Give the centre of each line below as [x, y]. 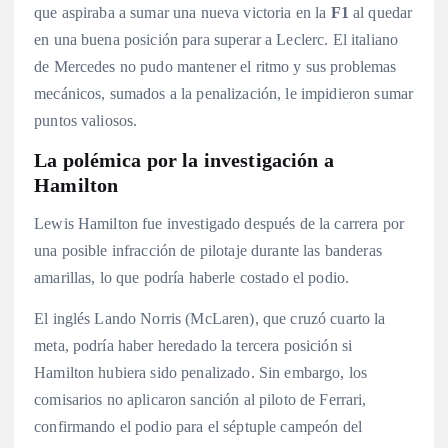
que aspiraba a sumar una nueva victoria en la [182, 12]
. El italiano [361, 39]
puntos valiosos [84, 120]
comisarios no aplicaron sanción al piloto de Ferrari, [200, 399]
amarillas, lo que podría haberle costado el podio [189, 277]
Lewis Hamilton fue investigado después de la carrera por [219, 223]
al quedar [380, 12]
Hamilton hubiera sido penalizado [142, 372]
